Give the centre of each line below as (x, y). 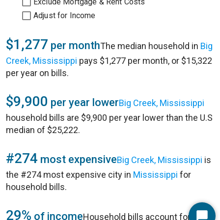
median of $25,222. (43, 130)
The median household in (150, 46)
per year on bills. (37, 73)
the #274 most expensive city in (69, 175)
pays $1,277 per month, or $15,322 (145, 61)
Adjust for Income (65, 15)
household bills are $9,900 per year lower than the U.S (109, 118)
